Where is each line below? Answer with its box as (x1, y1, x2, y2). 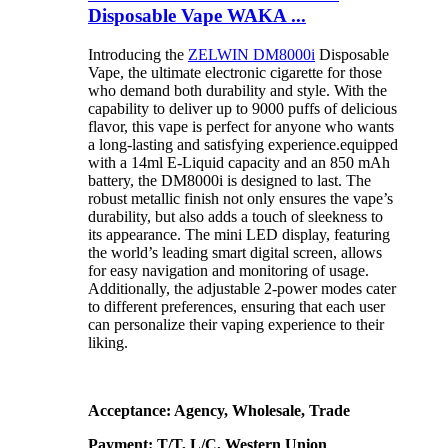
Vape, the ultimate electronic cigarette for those (88, 64, 382, 82)
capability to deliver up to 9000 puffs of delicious (88, 100, 397, 118)
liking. (88, 334, 132, 352)
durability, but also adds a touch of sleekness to (88, 208, 383, 226)
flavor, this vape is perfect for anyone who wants (88, 118, 394, 136)
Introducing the (88, 46, 188, 64)
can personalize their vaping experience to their (88, 316, 384, 334)
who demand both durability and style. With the (88, 82, 387, 100)
